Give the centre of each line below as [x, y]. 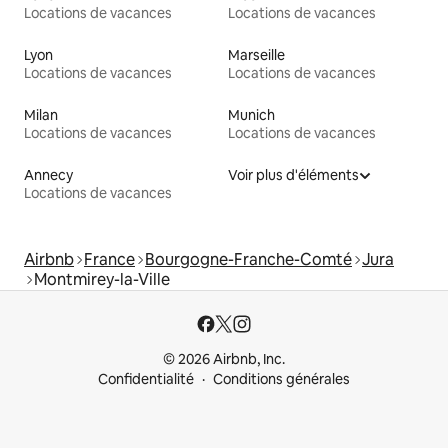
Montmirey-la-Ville [102, 280]
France [109, 260]
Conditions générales [281, 379]
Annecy [48, 175]
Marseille [256, 55]
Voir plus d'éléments [293, 175]
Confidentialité [146, 379]
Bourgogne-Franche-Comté [248, 260]
